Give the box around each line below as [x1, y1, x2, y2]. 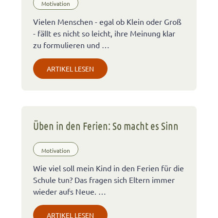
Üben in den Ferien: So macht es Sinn [33, 119, 179, 132]
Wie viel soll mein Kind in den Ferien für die [33, 163, 184, 173]
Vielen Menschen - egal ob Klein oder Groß [33, 17, 182, 26]
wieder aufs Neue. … [33, 186, 106, 197]
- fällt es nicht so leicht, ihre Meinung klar [33, 28, 175, 38]
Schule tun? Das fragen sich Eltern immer [33, 175, 175, 185]
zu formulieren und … [33, 40, 109, 50]
